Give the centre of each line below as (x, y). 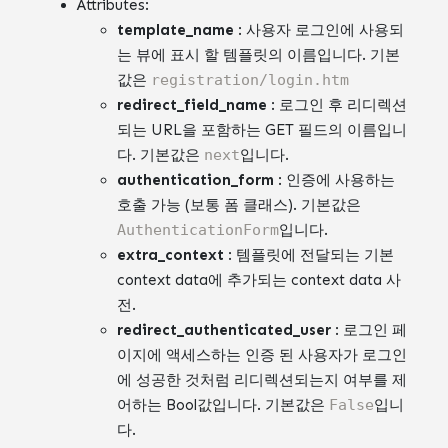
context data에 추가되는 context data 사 (259, 279)
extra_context (171, 254)
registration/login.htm (250, 79)
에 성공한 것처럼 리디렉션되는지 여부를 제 (262, 379)
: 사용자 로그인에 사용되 (319, 29)
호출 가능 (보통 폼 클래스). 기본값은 (239, 204)
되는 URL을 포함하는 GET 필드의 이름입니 (262, 129)
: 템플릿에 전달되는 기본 (309, 254)
